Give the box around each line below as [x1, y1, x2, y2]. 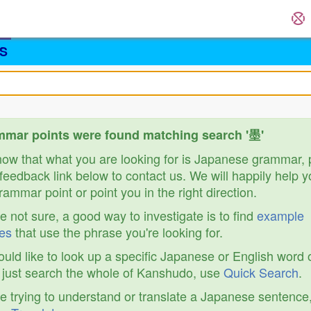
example [257, 206, 304, 224]
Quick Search [224, 263, 299, 281]
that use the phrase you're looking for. [12, 223, 223, 241]
